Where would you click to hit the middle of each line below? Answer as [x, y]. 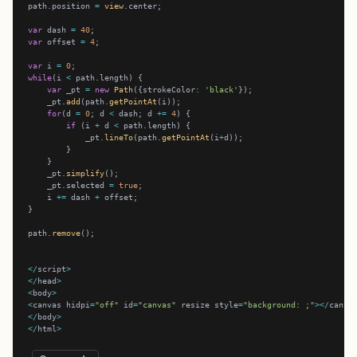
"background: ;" [279, 305]
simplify [86, 173]
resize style [208, 305]
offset [62, 42]
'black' [222, 90]
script [52, 269]
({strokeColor [165, 90]
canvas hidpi [62, 305]
